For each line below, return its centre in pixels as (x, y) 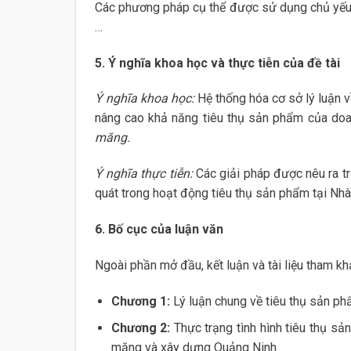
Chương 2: (141, 328)
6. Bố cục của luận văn (159, 230)
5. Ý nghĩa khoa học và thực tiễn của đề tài (217, 63)
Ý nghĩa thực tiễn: (143, 174)
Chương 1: (140, 301)
